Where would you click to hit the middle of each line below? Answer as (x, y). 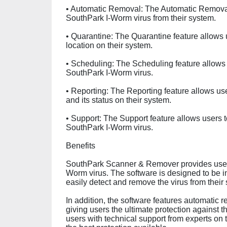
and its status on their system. (119, 100)
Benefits (81, 146)
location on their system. (109, 45)
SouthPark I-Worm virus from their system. (141, 18)
